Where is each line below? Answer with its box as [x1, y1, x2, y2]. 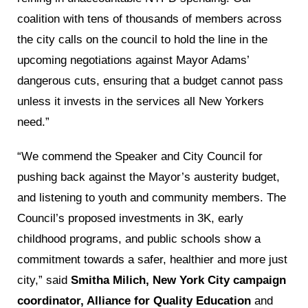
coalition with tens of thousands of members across [17, 12, 282, 25]
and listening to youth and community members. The [17, 190, 286, 204]
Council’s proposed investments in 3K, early [17, 211, 243, 225]
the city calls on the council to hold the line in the [17, 32, 267, 46]
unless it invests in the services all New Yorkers [17, 94, 264, 108]
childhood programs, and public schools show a [17, 232, 261, 245]
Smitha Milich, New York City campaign [71, 273, 286, 287]
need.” [17, 115, 49, 129]
